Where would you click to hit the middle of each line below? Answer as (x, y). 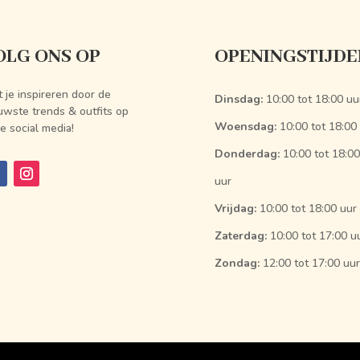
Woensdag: (245, 126)
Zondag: (237, 263)
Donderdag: (247, 153)
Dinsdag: (238, 99)
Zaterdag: (240, 235)
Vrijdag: (235, 208)
